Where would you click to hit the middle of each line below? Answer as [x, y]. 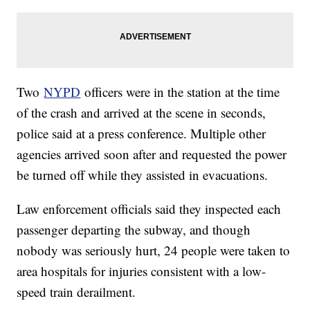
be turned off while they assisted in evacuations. [143, 175]
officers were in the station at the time [180, 92]
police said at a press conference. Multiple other [142, 134]
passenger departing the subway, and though [134, 230]
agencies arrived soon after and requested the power [152, 154]
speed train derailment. [76, 292]
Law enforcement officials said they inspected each [149, 209]
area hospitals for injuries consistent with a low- [142, 271]
